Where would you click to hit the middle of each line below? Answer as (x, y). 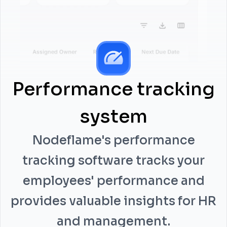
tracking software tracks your (113, 161)
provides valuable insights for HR (113, 201)
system (113, 116)
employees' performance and (113, 181)
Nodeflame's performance (113, 140)
